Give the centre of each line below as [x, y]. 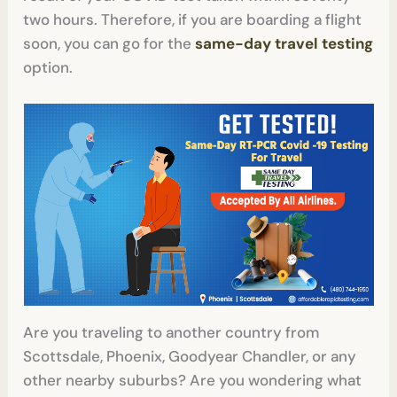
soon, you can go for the [109, 44]
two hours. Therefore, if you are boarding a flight [193, 20]
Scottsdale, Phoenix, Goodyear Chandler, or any [190, 357]
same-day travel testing [284, 44]
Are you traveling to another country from [171, 333]
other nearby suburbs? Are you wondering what [193, 381]
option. [48, 68]
